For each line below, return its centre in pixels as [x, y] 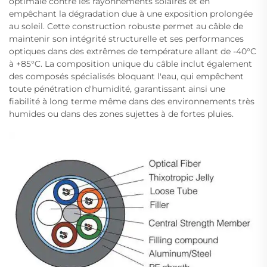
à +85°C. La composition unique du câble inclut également [131, 63]
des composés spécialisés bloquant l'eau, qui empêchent [126, 76]
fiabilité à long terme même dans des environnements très [132, 101]
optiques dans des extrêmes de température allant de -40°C [133, 51]
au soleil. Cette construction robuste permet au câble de [126, 26]
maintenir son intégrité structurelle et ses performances [126, 38]
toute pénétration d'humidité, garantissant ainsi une [117, 89]
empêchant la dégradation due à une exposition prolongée [131, 13]
